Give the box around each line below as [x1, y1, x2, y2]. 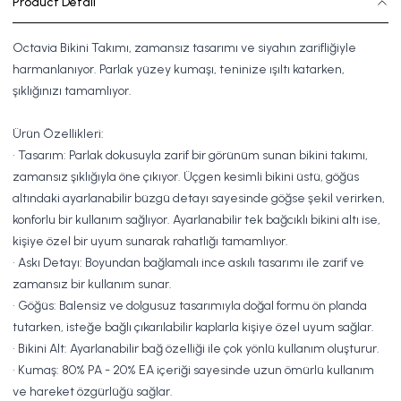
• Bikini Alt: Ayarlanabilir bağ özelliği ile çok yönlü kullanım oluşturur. [13, 341, 380, 356]
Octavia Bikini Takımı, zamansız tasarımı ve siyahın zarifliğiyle [13, 40, 356, 55]
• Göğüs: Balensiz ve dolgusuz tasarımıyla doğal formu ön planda [13, 298, 367, 313]
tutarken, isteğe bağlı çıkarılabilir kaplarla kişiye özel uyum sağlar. [13, 320, 374, 335]
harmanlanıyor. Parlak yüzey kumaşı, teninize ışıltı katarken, [13, 62, 345, 77]
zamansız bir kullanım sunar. [13, 277, 172, 292]
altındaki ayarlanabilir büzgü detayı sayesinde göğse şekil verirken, [13, 191, 385, 206]
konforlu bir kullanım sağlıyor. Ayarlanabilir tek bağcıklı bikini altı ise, [13, 212, 380, 227]
